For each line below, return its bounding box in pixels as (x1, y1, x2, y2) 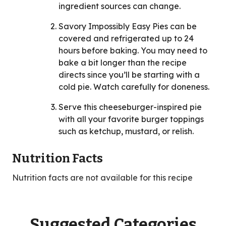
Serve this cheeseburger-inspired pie (59, 102, 202, 112)
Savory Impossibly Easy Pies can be (59, 21, 197, 32)
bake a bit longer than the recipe (59, 58, 187, 68)
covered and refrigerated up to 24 (59, 33, 194, 44)
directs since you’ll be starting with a (59, 70, 200, 80)
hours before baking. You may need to (59, 45, 207, 56)
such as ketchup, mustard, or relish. (59, 126, 194, 137)
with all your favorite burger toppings (59, 114, 204, 125)
